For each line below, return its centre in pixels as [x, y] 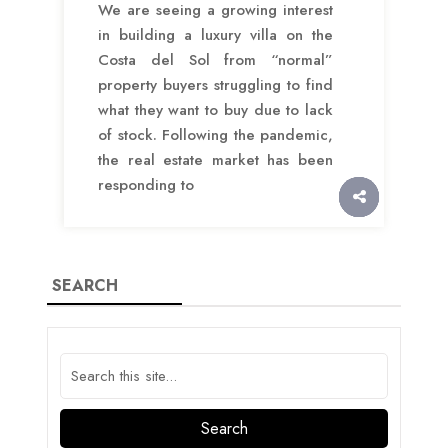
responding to [146, 185]
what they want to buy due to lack [215, 110]
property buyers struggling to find [215, 85]
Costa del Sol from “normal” [215, 60]
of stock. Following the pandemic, [215, 135]
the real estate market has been [215, 160]
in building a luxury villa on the [215, 35]
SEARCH [85, 286]
